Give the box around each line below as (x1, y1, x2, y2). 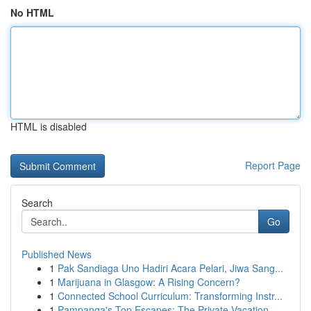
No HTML (10, 6, 54, 19)
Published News (22, 247, 92, 261)
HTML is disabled (10, 119, 87, 133)
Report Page (245, 158, 301, 172)
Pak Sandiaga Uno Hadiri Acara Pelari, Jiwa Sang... (58, 261, 283, 275)
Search (22, 196, 53, 210)
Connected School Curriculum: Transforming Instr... (58, 289, 283, 303)
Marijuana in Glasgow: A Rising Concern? (58, 275, 240, 289)
